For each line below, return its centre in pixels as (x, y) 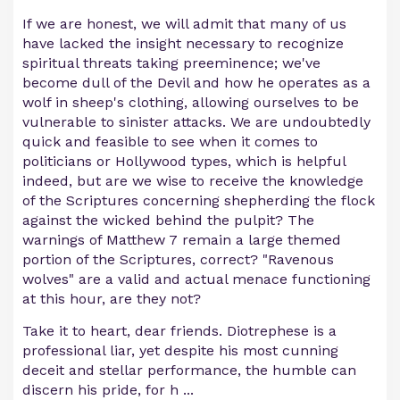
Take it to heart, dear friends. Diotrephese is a (179, 331)
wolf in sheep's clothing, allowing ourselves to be (191, 102)
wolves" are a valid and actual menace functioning (196, 279)
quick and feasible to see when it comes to (170, 142)
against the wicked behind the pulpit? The (168, 220)
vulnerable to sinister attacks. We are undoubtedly (196, 122)
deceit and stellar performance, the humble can (189, 370)
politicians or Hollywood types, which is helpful (184, 161)
